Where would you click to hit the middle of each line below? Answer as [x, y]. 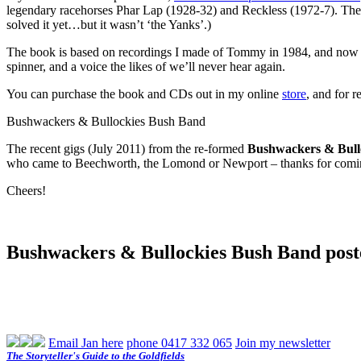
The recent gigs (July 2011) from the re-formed [127, 148]
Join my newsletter [283, 342]
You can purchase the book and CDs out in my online [144, 93]
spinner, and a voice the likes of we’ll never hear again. [146, 66]
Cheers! [26, 190]
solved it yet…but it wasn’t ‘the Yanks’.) [109, 24]
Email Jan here [86, 342]
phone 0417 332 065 [179, 342]
